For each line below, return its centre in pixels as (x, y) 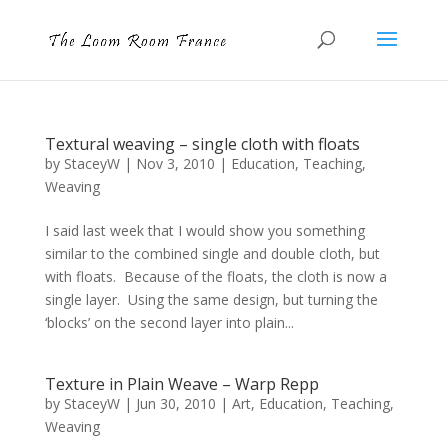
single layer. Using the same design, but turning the (211, 299)
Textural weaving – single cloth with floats (202, 144)
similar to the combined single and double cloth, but (212, 253)
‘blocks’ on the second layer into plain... (169, 322)
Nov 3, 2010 (175, 163)
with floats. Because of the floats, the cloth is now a (215, 276)
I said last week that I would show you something (204, 230)
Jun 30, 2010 (175, 403)
